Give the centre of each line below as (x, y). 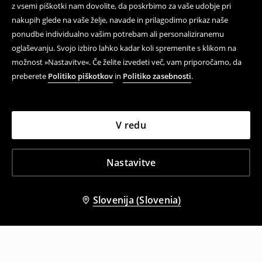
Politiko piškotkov (80, 76)
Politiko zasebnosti (157, 76)
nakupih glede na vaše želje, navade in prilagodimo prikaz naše (120, 20)
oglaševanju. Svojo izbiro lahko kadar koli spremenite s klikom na (124, 48)
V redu (131, 125)
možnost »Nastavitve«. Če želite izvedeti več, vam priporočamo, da (127, 62)
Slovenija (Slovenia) (137, 200)
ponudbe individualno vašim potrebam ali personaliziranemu (118, 34)
